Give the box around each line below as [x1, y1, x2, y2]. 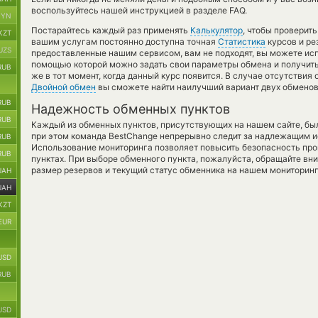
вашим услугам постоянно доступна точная [31, 36, 218, 47]
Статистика [218, 36, 265, 47]
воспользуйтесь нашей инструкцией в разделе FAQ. [31, 5, 247, 16]
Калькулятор [190, 25, 243, 35]
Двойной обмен [31, 82, 96, 92]
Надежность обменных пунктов [31, 102, 230, 116]
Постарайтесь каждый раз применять [31, 25, 190, 35]
